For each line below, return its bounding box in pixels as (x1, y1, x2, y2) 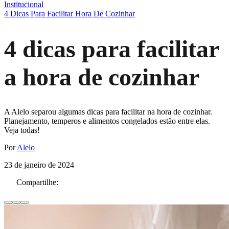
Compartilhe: (16, 178, 58, 187)
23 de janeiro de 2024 (4, 161, 74, 170)
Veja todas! (4, 126, 40, 135)
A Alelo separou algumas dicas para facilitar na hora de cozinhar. (4, 107, 212, 117)
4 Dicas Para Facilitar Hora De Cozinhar (4, 9, 135, 18)
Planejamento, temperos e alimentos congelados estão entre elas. (4, 117, 210, 126)
